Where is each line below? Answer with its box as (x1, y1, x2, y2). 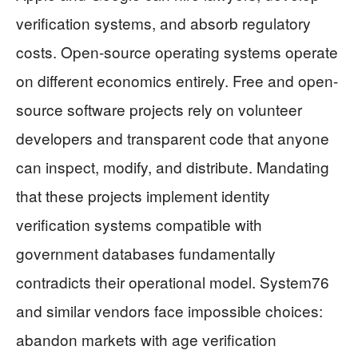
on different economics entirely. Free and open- (16, 70, 338, 92)
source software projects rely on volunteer (16, 98, 302, 121)
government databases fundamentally (16, 242, 276, 265)
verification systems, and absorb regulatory (16, 12, 311, 34)
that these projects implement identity (16, 185, 270, 207)
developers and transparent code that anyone (16, 127, 329, 149)
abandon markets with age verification (16, 328, 276, 351)
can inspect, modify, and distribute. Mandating (16, 156, 329, 178)
